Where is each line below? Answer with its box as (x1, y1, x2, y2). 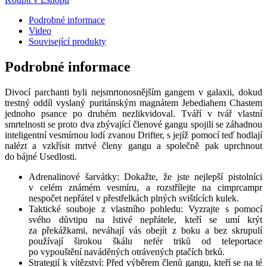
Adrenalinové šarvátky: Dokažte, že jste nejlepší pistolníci (29, 171, 262, 182)
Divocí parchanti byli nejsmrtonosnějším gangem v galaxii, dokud (5, 86, 262, 97)
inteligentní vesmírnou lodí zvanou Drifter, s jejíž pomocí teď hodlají (5, 129, 262, 140)
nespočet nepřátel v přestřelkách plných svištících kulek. (29, 193, 239, 203)
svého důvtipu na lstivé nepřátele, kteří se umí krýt (29, 214, 262, 225)
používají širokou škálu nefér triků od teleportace (29, 235, 262, 246)
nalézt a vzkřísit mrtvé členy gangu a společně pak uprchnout (5, 140, 262, 151)
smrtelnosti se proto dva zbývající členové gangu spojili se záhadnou (5, 119, 262, 129)
